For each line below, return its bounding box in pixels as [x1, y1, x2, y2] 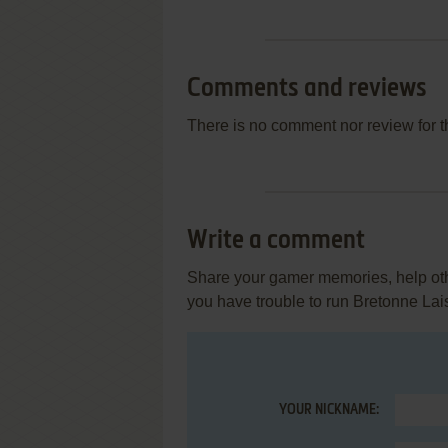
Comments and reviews [187, 76, 427, 102]
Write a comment [187, 228, 365, 254]
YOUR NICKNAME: [279, 403, 379, 417]
